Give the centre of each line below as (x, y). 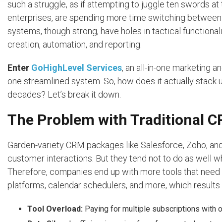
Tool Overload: (55, 209)
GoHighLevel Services (77, 68)
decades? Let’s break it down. (64, 95)
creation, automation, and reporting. (75, 45)
